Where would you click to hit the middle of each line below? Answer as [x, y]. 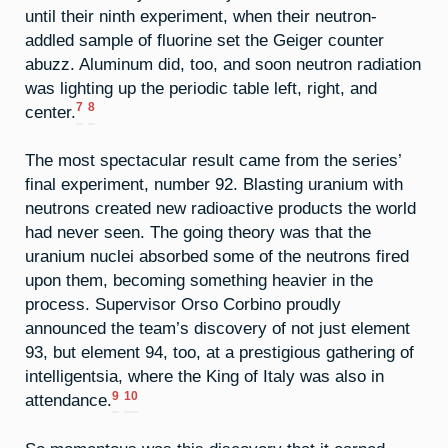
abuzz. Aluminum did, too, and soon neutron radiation [223, 63]
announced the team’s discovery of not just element [217, 328]
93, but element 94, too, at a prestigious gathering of [219, 352]
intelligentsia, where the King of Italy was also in [204, 376]
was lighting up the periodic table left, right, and [201, 87]
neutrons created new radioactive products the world [220, 208]
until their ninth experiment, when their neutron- [201, 15]
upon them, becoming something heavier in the [199, 280]
